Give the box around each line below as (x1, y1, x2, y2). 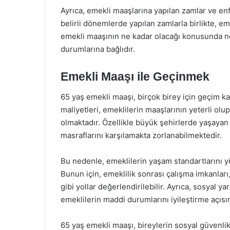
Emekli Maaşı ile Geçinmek (61, 69, 209, 83)
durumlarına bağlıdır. (61, 44, 135, 54)
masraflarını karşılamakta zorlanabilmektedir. (61, 130, 222, 140)
